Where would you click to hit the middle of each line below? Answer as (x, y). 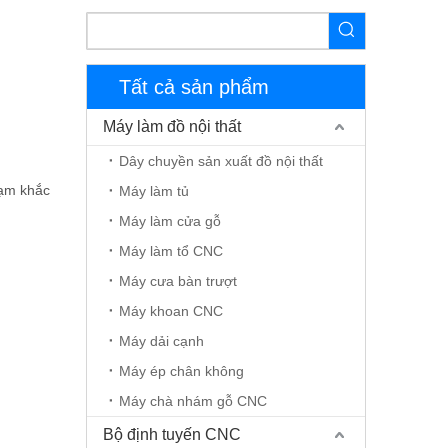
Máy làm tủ (154, 191)
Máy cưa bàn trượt (178, 281)
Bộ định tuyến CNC (172, 434)
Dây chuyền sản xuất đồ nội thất (221, 161)
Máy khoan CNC (171, 311)
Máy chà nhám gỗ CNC (193, 401)
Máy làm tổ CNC (171, 251)
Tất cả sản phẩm (194, 87)
